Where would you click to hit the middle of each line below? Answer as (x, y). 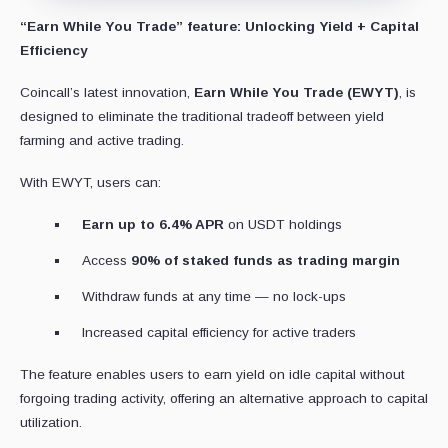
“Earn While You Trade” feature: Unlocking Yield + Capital (219, 26)
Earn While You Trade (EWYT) (296, 92)
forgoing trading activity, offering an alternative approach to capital (224, 398)
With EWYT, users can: (90, 182)
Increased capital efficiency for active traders (219, 332)
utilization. (51, 422)
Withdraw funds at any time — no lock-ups (214, 296)
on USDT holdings (283, 224)
